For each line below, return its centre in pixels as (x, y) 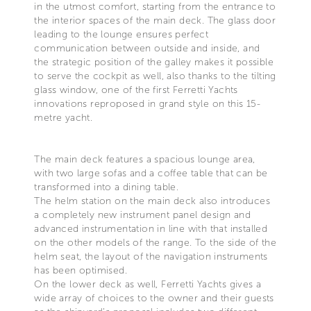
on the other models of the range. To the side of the (155, 242)
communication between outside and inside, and (147, 48)
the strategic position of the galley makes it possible (154, 62)
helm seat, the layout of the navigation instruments (151, 256)
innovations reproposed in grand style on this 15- (147, 103)
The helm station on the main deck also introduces (152, 201)
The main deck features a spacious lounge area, (145, 159)
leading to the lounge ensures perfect (121, 34)
